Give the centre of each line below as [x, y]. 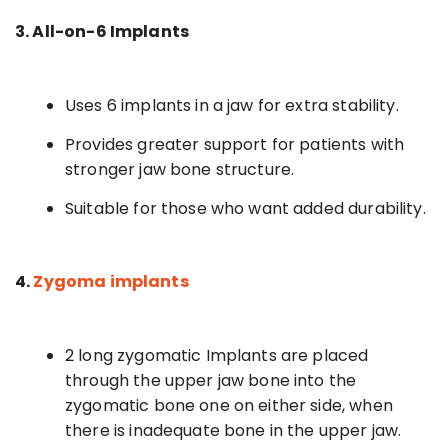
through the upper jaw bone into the [211, 380]
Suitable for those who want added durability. [245, 208]
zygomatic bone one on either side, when [229, 405]
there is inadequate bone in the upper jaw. [233, 430]
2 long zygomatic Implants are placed [217, 355]
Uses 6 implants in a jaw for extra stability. [232, 105]
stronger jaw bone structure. [180, 169]
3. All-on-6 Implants [102, 31]
